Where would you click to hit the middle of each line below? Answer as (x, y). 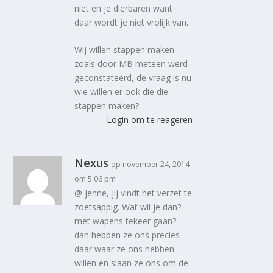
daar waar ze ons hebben (125, 249)
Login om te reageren (149, 120)
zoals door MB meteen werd (131, 64)
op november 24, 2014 (151, 165)
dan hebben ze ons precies (127, 235)
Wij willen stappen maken (125, 50)
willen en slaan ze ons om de (132, 263)
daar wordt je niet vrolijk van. (132, 22)
